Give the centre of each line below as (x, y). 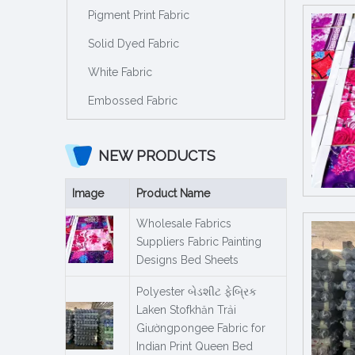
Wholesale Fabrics (184, 223)
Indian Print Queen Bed (195, 346)
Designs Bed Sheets (187, 260)
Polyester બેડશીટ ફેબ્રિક (197, 291)
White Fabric (120, 72)
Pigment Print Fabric (139, 15)
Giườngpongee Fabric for (201, 328)
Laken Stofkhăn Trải (186, 309)
